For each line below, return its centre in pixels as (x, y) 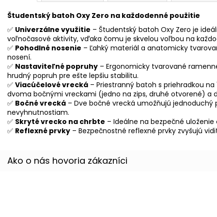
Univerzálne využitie (53, 29)
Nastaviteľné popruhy (56, 66)
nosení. (19, 57)
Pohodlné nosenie (48, 48)
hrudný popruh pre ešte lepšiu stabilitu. (73, 75)
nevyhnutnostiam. (38, 112)
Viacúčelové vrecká (52, 85)
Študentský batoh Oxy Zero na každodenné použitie (104, 15)
